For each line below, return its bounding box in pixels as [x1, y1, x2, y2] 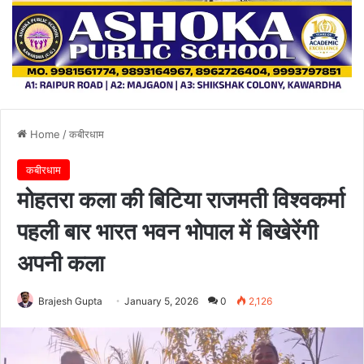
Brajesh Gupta [38, 294, 102, 307]
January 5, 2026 [124, 294, 198, 307]
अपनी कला [17, 249, 104, 277]
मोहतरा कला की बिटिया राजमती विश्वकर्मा [17, 185, 344, 214]
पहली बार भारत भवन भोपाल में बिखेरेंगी [17, 217, 318, 245]
